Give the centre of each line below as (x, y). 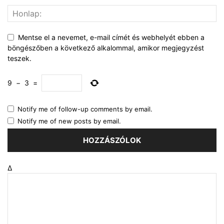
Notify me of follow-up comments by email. (85, 109)
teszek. (19, 58)
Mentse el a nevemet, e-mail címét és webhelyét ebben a (111, 37)
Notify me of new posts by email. (69, 121)
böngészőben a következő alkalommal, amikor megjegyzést (106, 48)
